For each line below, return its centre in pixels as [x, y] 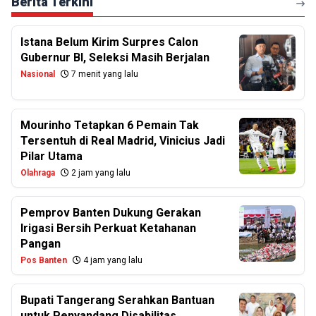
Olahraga [38, 173]
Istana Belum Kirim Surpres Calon [109, 42]
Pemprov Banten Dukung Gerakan [111, 213]
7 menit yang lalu [104, 74]
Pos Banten [44, 260]
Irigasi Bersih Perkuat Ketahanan [108, 228]
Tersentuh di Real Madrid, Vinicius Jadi [123, 141]
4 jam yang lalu [112, 260]
